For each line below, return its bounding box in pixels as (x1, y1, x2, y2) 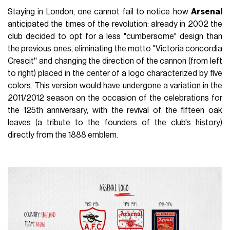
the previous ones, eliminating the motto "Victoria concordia (8, 45, 222, 53)
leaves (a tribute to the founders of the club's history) (8, 119, 222, 127)
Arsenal (190, 8, 222, 16)
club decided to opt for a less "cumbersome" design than (8, 32, 222, 41)
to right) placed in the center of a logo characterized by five (8, 69, 222, 78)
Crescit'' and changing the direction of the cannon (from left (8, 57, 222, 66)
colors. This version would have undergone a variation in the (8, 82, 222, 90)
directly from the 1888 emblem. (8, 131, 119, 140)
